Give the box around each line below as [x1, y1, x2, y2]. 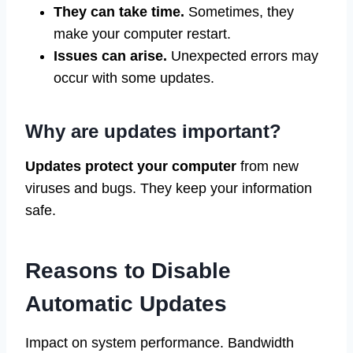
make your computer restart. [54, 26, 231, 43]
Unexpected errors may [167, 48, 318, 65]
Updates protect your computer [25, 158, 236, 175]
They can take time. [54, 4, 184, 20]
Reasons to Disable [25, 258, 231, 284]
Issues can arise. [54, 48, 167, 65]
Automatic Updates [25, 292, 227, 317]
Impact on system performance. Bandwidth [25, 335, 294, 351]
